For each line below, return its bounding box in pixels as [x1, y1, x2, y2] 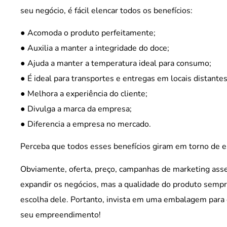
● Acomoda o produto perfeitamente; [20, 27, 156, 39]
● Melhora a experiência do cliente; [20, 88, 147, 99]
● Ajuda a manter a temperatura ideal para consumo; [20, 57, 211, 69]
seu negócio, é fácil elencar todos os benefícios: [20, 5, 193, 16]
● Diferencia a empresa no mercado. [20, 118, 151, 130]
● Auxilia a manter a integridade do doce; [20, 42, 169, 54]
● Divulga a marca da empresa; [20, 103, 132, 115]
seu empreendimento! [20, 209, 101, 220]
